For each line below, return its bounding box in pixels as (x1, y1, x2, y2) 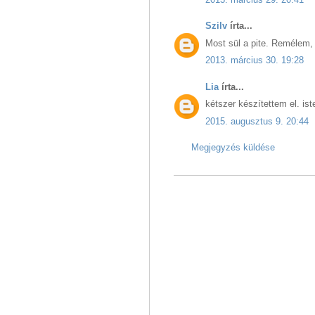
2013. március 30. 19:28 (205, 55, 304, 66)
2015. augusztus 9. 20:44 (205, 115, 309, 127)
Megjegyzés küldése (191, 142, 275, 153)
